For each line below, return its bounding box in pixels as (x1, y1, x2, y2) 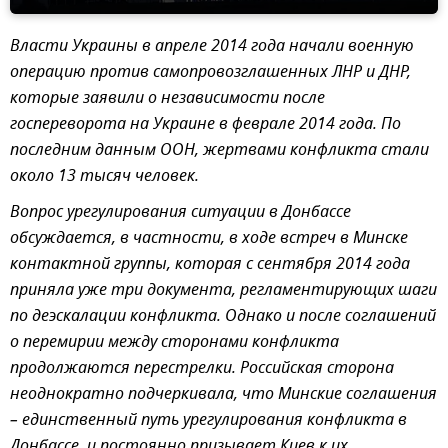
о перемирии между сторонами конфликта (10, 330, 339, 357)
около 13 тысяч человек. (10, 164, 199, 191)
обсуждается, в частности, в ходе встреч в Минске (10, 226, 408, 253)
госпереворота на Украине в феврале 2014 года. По (10, 112, 401, 139)
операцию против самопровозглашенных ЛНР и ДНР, (10, 60, 411, 87)
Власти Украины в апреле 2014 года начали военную (10, 34, 414, 61)
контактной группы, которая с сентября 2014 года (10, 252, 410, 279)
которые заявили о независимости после (10, 86, 325, 113)
